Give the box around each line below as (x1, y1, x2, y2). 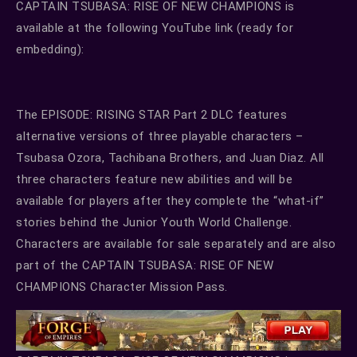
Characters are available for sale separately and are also (16, 237, 336, 252)
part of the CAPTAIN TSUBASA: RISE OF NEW (16, 258, 273, 273)
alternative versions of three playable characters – (16, 129, 304, 144)
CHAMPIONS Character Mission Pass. (16, 280, 228, 295)
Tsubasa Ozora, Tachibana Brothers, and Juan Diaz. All (16, 151, 324, 166)
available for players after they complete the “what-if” (16, 194, 324, 209)
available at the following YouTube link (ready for (16, 21, 293, 36)
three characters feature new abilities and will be (16, 172, 292, 187)
